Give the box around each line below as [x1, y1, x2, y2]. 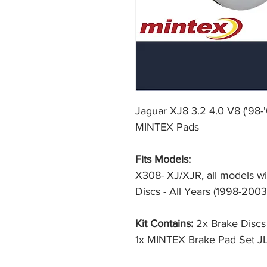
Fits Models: [135, 153, 191, 166]
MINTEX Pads [135, 121, 199, 133]
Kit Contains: [135, 218, 196, 230]
